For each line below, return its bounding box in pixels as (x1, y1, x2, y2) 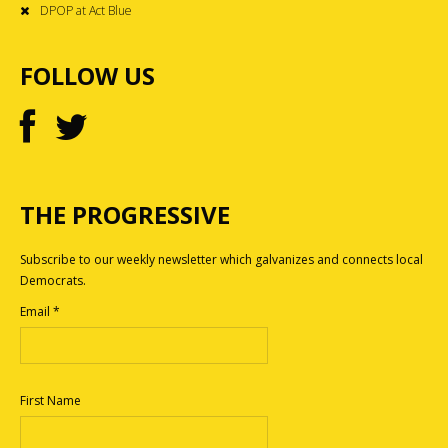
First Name (20, 392, 81, 410)
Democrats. (20, 271, 86, 289)
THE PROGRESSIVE (20, 197, 230, 231)
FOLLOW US (20, 58, 155, 92)
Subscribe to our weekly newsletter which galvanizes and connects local (20, 250, 423, 268)
